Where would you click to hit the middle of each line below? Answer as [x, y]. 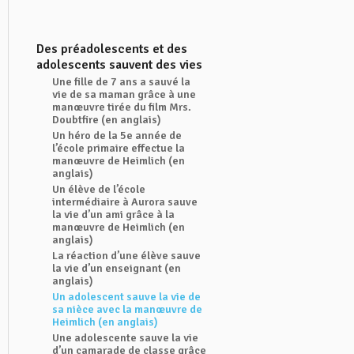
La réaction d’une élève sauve [126, 256]
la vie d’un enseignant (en [117, 268]
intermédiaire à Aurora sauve [125, 202]
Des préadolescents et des [112, 49]
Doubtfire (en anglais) [107, 120]
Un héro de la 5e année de [117, 136]
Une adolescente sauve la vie [125, 338]
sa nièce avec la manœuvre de [127, 309]
